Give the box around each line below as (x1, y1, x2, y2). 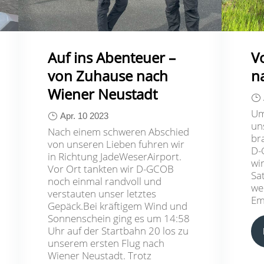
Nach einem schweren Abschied (48, 124, 190, 138)
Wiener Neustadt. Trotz (48, 248, 152, 262)
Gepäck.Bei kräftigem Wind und (48, 199, 188, 213)
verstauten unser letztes (48, 186, 157, 200)
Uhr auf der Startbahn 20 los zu (48, 223, 189, 237)
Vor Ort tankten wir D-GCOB (48, 161, 174, 176)
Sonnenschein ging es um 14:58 (48, 211, 190, 225)
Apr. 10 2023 (60, 110, 109, 121)
